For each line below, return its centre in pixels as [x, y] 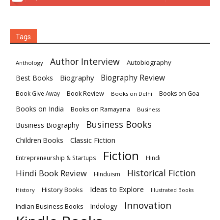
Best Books [34, 78]
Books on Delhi [132, 94]
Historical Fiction [162, 173]
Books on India [40, 109]
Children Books [40, 141]
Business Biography [47, 125]
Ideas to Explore [117, 189]
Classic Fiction [93, 140]
